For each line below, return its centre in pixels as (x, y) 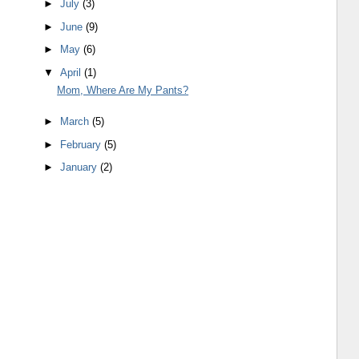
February (83, 144)
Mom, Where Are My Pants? (123, 91)
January (81, 167)
